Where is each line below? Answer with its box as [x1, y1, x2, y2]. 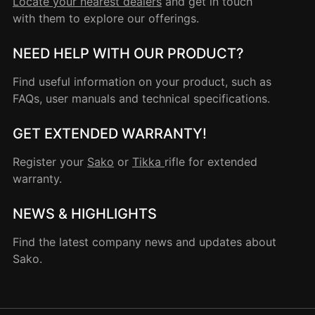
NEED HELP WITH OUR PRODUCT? [13, 44, 244, 62]
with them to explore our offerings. [13, 11, 199, 25]
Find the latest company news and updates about [13, 234, 276, 249]
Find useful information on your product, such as [13, 74, 271, 89]
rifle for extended [165, 154, 257, 169]
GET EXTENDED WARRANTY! [13, 124, 207, 142]
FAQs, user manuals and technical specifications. [13, 91, 270, 105]
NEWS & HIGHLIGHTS [13, 205, 157, 222]
